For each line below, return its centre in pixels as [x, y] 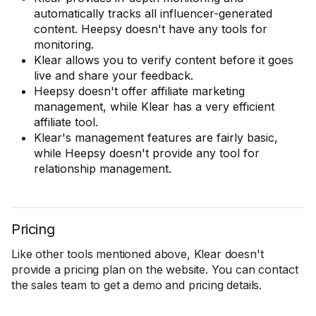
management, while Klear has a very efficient [154, 107]
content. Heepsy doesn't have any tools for [151, 29]
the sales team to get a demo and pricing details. [137, 285]
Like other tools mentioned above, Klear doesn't [138, 254]
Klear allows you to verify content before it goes [164, 60]
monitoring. [64, 44]
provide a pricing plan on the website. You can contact [155, 269]
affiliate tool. [69, 122]
